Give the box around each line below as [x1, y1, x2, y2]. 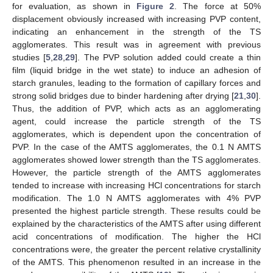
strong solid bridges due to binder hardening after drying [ [12, 91, 234, 101]
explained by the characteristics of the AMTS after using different [12, 219, 261, 229]
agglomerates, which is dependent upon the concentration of [12, 129, 261, 140]
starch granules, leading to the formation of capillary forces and [12, 78, 261, 88]
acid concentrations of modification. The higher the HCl [12, 232, 261, 242]
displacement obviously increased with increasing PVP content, [12, 14, 261, 24]
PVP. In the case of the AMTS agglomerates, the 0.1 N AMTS [12, 142, 261, 152]
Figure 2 [136, 1, 175, 12]
